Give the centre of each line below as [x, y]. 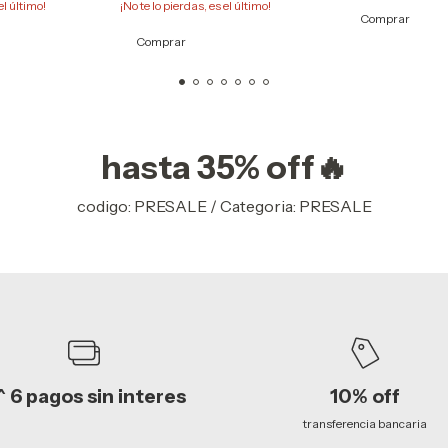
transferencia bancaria [364, 424]
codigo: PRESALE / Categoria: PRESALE [224, 206]
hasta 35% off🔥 [224, 167]
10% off [364, 397]
